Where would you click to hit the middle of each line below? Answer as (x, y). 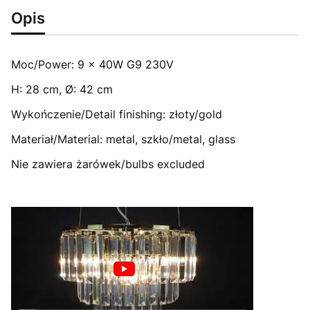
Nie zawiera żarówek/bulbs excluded (108, 164)
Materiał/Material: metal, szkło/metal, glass (123, 139)
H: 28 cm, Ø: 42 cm (62, 90)
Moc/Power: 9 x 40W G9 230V (92, 65)
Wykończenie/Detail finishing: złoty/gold (117, 115)
